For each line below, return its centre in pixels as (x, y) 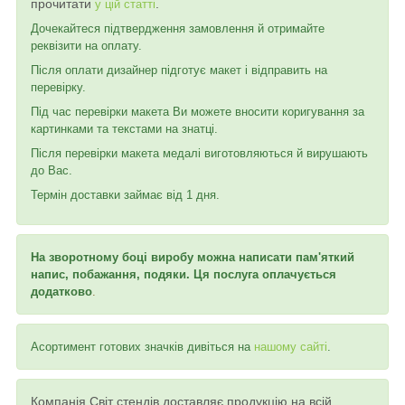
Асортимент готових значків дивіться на (142, 346)
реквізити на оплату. (86, 45)
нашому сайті (291, 346)
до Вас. (52, 170)
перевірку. (58, 87)
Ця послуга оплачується (265, 274)
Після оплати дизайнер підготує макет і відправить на (179, 70)
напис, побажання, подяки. (112, 274)
